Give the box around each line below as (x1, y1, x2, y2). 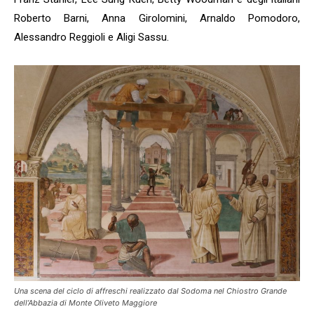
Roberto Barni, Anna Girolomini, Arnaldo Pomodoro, (14, 11, 300, 25)
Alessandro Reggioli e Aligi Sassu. (14, 30, 169, 43)
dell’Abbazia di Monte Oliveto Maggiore (14, 298, 157, 308)
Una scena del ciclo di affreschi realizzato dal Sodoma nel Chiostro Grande (14, 286, 287, 296)
